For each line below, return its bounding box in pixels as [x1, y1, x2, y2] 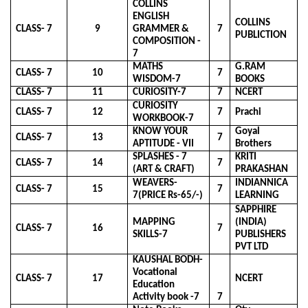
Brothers [235, 138, 272, 149]
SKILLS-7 [133, 229, 168, 240]
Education [133, 279, 175, 290]
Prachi [235, 107, 262, 118]
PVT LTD [235, 241, 269, 252]
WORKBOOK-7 [133, 113, 195, 124]
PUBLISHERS [235, 229, 287, 240]
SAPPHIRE [235, 204, 277, 215]
